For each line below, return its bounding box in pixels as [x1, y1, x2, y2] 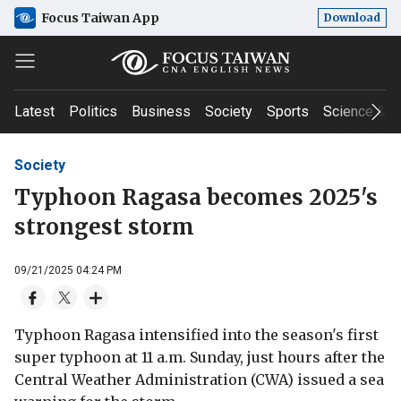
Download [324, 11, 380, 24]
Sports [267, 103, 309, 120]
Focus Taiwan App [41, 9, 159, 26]
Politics [69, 103, 117, 120]
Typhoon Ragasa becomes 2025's [14, 183, 378, 211]
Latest [14, 103, 55, 120]
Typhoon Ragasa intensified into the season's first [14, 325, 379, 344]
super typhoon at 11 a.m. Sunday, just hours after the [14, 347, 385, 366]
